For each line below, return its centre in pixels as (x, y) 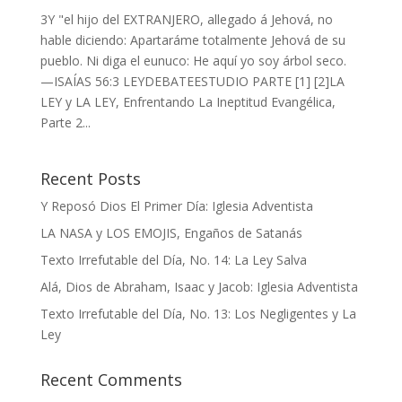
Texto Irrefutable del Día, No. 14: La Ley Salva (173, 260)
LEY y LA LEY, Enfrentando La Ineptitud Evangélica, (188, 102)
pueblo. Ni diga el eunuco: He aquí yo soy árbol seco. (193, 61)
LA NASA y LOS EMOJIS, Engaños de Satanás (171, 233)
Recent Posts (90, 179)
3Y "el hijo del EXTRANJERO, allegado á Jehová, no (186, 19)
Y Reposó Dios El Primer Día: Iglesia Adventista (176, 206)
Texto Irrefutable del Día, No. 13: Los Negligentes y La (198, 314)
